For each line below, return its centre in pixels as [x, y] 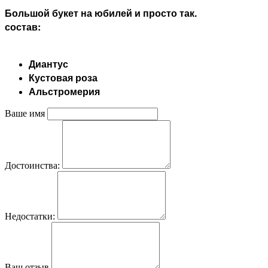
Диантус [48, 63]
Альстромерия [64, 91]
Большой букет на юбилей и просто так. [102, 13]
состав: [23, 26]
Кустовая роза [63, 77]
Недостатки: [30, 216]
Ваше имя [25, 113]
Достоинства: [32, 165]
